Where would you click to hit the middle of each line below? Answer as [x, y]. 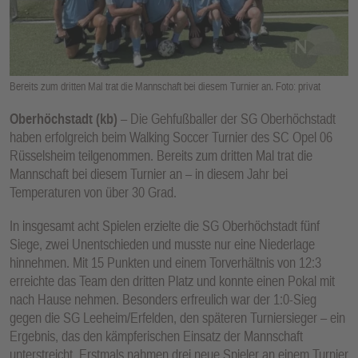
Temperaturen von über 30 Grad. [93, 192]
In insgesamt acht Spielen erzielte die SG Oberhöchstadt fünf [165, 226]
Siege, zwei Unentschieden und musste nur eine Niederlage [162, 245]
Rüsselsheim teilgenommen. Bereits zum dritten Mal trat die [161, 155]
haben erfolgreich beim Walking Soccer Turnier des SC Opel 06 [171, 137]
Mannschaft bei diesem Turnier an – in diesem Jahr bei [149, 173]
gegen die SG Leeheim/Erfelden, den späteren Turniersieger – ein [177, 318]
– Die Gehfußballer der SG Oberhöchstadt [227, 118]
